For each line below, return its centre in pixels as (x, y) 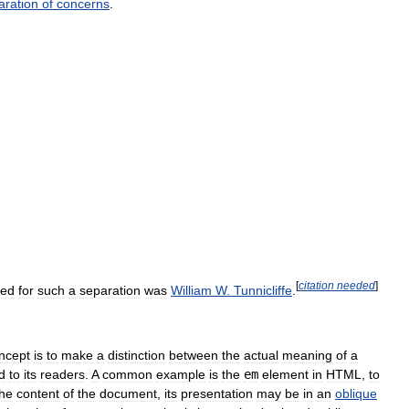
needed (356, 285)
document (128, 393)
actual (261, 355)
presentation (217, 393)
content (38, 393)
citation (316, 285)
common (127, 374)
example (181, 374)
